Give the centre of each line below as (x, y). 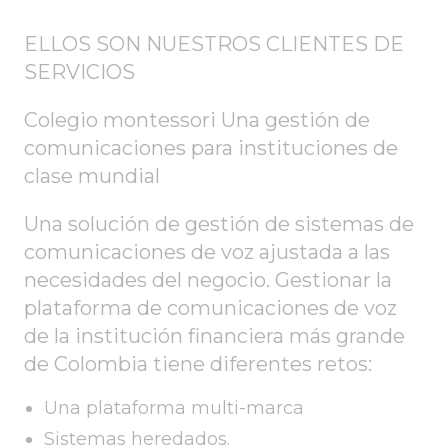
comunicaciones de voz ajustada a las (207, 252)
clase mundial (92, 176)
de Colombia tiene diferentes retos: (198, 364)
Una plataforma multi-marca (174, 408)
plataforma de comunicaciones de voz (210, 308)
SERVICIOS (79, 72)
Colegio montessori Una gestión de (197, 120)
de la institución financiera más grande (214, 336)
